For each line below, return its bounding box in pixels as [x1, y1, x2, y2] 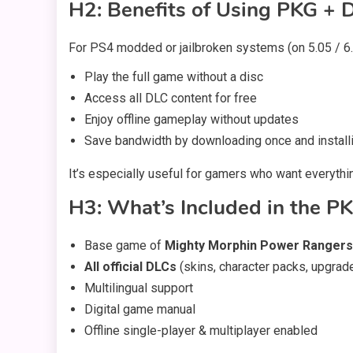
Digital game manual [84, 302, 195, 318]
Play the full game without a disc [84, 69, 263, 85]
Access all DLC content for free [84, 91, 257, 106]
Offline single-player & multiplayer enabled [84, 323, 318, 339]
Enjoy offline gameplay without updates [84, 112, 299, 128]
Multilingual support [84, 281, 193, 296]
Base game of [84, 238, 165, 254]
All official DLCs [84, 259, 176, 275]
